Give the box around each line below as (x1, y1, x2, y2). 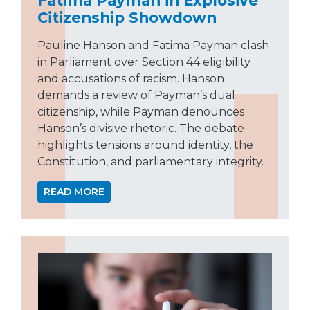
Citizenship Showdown (37, 8, 217, 26)
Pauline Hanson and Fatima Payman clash (37, 38, 269, 52)
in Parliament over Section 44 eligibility (37, 55, 250, 69)
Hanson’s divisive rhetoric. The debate (37, 121, 244, 135)
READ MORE (44, 185, 104, 198)
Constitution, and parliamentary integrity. (37, 154, 264, 168)
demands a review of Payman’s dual (37, 88, 235, 102)
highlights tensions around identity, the (37, 138, 253, 152)
